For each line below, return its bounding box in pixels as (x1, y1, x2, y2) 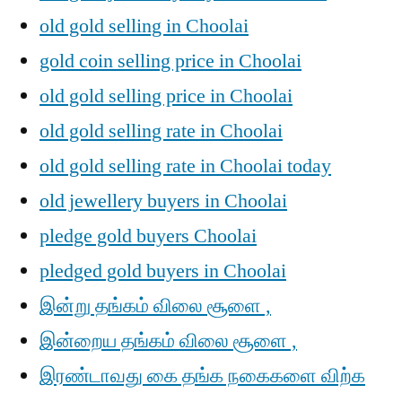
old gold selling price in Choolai (39, 83, 293, 109)
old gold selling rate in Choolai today (39, 153, 331, 179)
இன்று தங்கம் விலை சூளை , (39, 293, 271, 319)
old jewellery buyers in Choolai (39, 188, 287, 214)
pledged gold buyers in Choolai (39, 258, 286, 284)
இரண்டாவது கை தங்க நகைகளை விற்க (39, 363, 365, 389)
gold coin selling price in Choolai (39, 48, 301, 74)
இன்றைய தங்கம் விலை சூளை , (39, 328, 297, 354)
